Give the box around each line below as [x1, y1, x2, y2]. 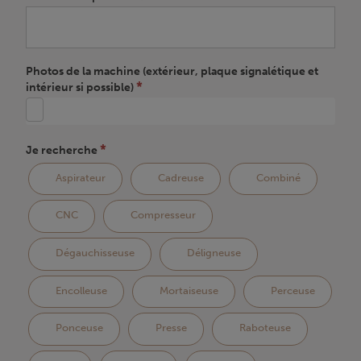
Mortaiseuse [157, 284, 218, 297]
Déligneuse [185, 247, 241, 259]
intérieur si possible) [26, 80, 136, 94]
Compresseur [128, 209, 196, 222]
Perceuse [268, 284, 315, 297]
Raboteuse [237, 322, 291, 334]
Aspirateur [53, 171, 106, 184]
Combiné [254, 171, 301, 184]
